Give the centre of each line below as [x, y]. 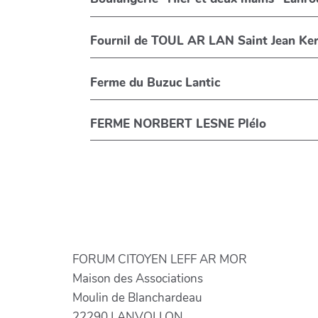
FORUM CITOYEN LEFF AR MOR [160, 259]
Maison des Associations [138, 278]
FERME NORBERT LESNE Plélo [179, 124]
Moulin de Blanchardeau [137, 297]
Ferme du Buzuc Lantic [203, 82]
